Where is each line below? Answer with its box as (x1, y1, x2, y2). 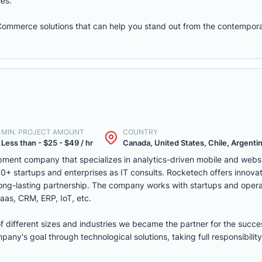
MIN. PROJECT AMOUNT (1, 127, 84, 136)
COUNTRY (123, 127, 158, 136)
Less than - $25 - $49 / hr (1, 138, 93, 147)
